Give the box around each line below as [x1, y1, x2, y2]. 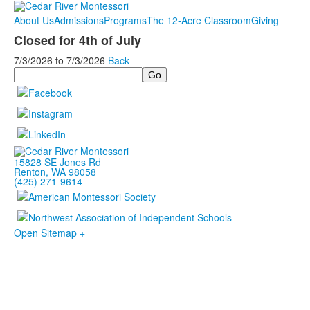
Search [14, 65, 45, 80]
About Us [14, 13, 54, 28]
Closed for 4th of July [14, 31, 141, 50]
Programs [104, 13, 147, 28]
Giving [251, 13, 279, 28]
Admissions [54, 13, 104, 28]
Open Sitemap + [14, 225, 85, 239]
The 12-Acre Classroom [147, 13, 251, 28]
